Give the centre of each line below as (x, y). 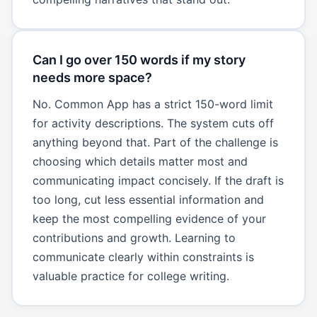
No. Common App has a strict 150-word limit (152, 104)
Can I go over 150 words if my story (139, 59)
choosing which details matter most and (140, 161)
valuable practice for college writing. (131, 276)
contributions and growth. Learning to (134, 237)
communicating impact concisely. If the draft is (158, 180)
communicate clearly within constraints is (143, 257)
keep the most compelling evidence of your (149, 218)
